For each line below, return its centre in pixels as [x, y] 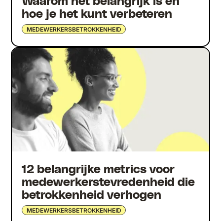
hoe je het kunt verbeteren [97, 15]
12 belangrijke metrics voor [98, 169]
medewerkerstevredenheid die [109, 182]
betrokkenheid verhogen [92, 195]
